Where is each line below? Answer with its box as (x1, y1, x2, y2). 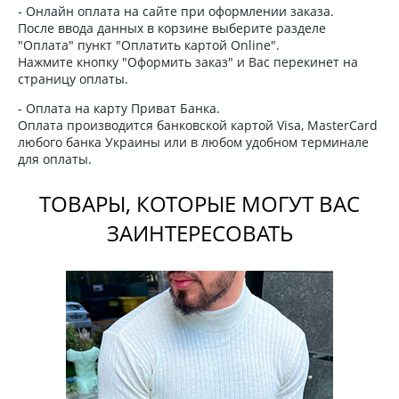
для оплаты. (18, 150, 92, 167)
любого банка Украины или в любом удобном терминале (18, 133, 369, 151)
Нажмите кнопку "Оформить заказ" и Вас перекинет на (18, 53, 358, 70)
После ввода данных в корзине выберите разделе (18, 19, 326, 37)
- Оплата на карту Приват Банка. (18, 99, 220, 117)
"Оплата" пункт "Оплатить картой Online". (18, 36, 280, 53)
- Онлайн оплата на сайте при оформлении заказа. (18, 2, 334, 20)
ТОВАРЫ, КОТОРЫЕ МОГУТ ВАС (39, 188, 360, 218)
